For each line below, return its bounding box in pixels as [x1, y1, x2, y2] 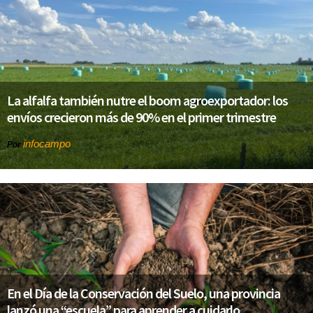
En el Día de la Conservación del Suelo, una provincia [7, 284, 280, 302]
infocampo [23, 138, 71, 150]
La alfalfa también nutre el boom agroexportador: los [7, 92, 288, 110]
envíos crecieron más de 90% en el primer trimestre [7, 108, 276, 126]
